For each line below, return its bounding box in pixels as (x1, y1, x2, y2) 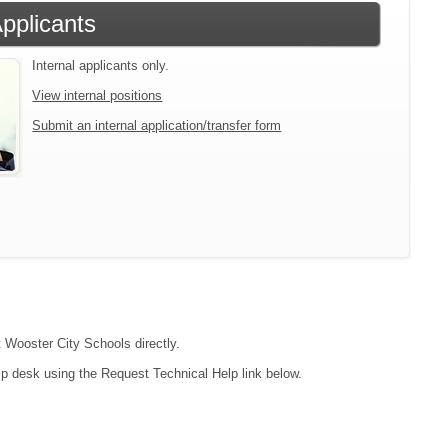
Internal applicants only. (32, 57, 170, 73)
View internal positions (32, 87, 163, 103)
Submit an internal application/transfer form (32, 117, 282, 133)
